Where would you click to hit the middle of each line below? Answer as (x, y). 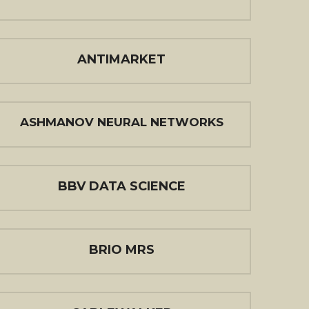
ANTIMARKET (121, 59)
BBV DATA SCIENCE (121, 186)
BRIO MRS (121, 250)
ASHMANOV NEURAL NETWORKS (121, 122)
